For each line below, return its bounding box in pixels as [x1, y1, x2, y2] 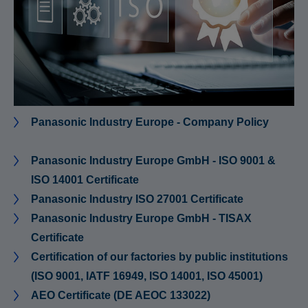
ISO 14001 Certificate [31, 173, 139, 186]
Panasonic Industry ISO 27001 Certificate [31, 192, 243, 205]
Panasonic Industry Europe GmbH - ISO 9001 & [31, 154, 276, 166]
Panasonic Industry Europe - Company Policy [31, 115, 269, 128]
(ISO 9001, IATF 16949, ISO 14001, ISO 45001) [31, 269, 263, 282]
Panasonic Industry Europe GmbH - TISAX [31, 212, 252, 224]
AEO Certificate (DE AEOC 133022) [31, 289, 210, 301]
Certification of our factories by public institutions [31, 250, 288, 263]
